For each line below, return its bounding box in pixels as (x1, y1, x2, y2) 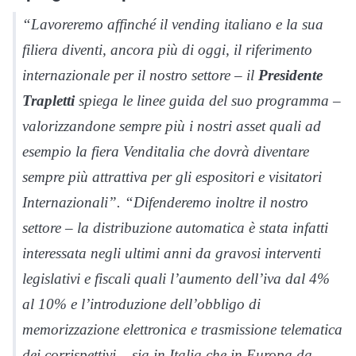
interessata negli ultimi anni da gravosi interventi (22, 244, 321, 261)
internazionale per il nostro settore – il (22, 66, 258, 83)
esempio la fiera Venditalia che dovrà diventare (22, 142, 309, 160)
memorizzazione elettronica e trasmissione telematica (22, 320, 342, 338)
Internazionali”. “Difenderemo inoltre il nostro (22, 193, 308, 211)
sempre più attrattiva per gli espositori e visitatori (22, 168, 322, 185)
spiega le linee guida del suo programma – (75, 91, 341, 109)
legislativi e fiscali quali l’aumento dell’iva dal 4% (22, 269, 330, 287)
